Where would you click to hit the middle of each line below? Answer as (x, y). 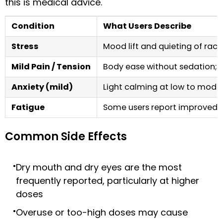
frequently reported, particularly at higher (108, 181)
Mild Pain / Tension (51, 67)
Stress (25, 47)
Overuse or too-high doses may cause (102, 213)
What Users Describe (147, 26)
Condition (33, 26)
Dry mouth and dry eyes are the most (99, 167)
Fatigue (28, 108)
